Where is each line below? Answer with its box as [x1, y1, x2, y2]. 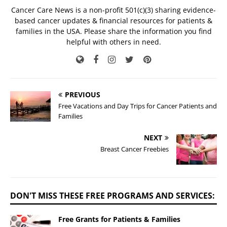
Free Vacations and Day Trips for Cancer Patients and [58, 101, 217, 111]
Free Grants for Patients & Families [58, 214, 180, 224]
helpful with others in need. [66, 37, 161, 47]
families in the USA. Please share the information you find [15, 26, 212, 36]
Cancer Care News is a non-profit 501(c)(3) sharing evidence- [11, 5, 216, 15]
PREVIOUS [65, 90, 100, 100]
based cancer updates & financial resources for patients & [15, 16, 212, 26]
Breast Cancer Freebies [100, 144, 169, 154]
